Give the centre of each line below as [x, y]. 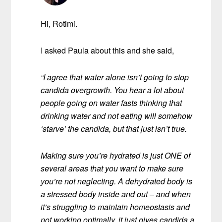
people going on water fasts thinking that [111, 103]
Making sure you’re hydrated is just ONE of [116, 156]
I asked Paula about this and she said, [108, 51]
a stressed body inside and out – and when [116, 194]
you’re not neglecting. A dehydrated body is [117, 181]
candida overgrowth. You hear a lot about [112, 90]
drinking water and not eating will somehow [117, 116]
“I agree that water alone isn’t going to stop [115, 77]
